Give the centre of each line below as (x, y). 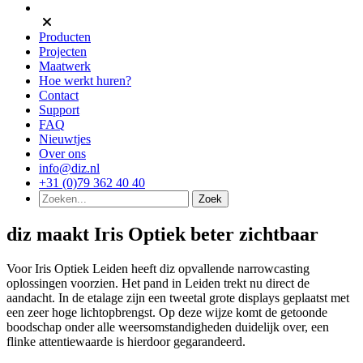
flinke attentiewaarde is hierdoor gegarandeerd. (126, 341)
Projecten (63, 51)
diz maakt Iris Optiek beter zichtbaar (162, 234)
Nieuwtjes (65, 139)
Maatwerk (65, 66)
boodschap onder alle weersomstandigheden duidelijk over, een (168, 327)
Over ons (62, 154)
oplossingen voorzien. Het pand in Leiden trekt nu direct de (158, 283)
